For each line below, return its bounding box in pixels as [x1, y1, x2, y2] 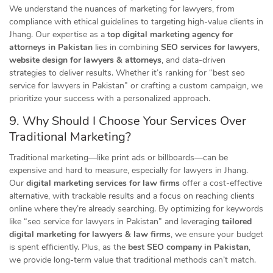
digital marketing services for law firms [26, 177, 180, 189]
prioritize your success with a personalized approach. [9, 93, 210, 104]
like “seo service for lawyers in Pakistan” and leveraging [9, 216, 222, 227]
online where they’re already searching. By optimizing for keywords [9, 203, 263, 214]
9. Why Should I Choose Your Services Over [9, 113, 246, 129]
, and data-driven [161, 54, 225, 66]
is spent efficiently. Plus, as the [9, 241, 128, 253]
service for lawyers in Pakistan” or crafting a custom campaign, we [9, 80, 263, 91]
